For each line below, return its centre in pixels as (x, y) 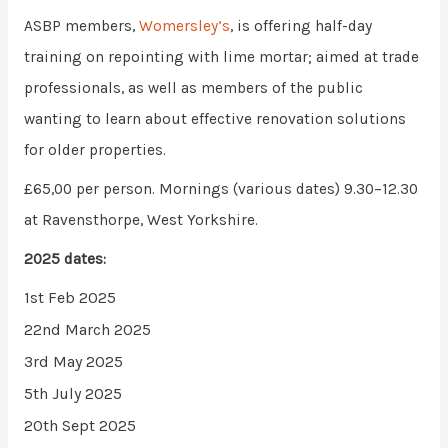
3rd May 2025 (73, 362)
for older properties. (94, 150)
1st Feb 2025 (69, 298)
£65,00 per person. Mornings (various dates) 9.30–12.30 (220, 188)
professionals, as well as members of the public (193, 88)
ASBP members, (81, 26)
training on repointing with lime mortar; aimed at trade (221, 57)
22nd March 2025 (87, 330)
